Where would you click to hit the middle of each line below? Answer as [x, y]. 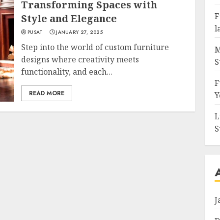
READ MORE [47, 93]
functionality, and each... [67, 72]
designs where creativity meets [80, 59]
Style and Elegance [69, 18]
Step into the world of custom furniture [95, 47]
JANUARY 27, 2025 [80, 32]
